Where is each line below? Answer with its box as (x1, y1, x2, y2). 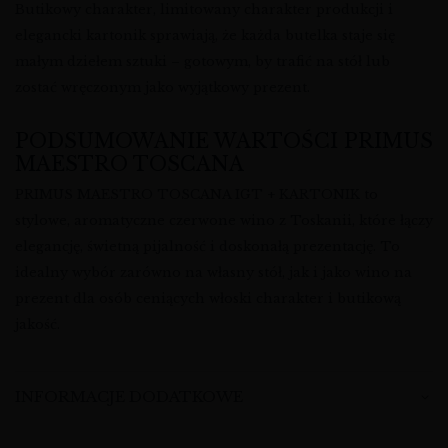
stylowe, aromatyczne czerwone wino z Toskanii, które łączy (15, 212, 433, 230)
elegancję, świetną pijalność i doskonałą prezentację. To (15, 238, 400, 256)
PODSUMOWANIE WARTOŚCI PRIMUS (15, 128, 433, 153)
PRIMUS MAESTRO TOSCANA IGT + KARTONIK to (15, 186, 378, 204)
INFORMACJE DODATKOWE (15, 387, 243, 407)
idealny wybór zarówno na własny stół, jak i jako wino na (15, 264, 412, 282)
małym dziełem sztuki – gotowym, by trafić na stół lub (15, 52, 390, 70)
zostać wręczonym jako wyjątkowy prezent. (15, 78, 310, 96)
